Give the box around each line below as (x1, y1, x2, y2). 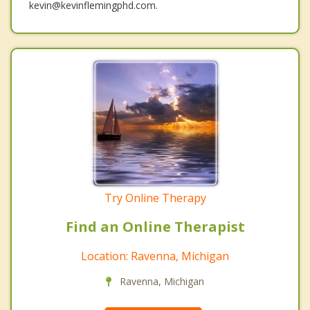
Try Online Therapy (104, 190, 206, 206)
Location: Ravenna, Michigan (81, 248, 229, 264)
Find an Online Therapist (65, 217, 245, 236)
